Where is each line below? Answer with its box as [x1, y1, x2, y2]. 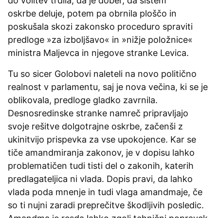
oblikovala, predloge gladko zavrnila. [8, 94, 158, 105]
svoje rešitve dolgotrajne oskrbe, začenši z [8, 121, 183, 131]
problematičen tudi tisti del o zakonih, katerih [8, 160, 194, 171]
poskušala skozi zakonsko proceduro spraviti [8, 21, 193, 32]
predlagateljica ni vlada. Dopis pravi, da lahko [8, 173, 193, 184]
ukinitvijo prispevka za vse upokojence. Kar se [8, 134, 196, 145]
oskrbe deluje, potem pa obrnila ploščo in [8, 8, 177, 18]
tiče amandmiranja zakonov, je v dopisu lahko [8, 147, 195, 158]
